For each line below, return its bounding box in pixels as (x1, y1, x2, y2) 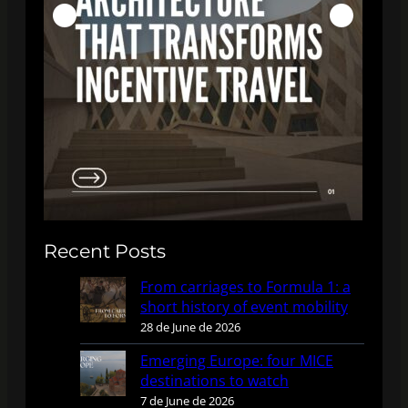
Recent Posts (44, 239, 166, 262)
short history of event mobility (140, 296, 348, 317)
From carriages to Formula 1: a (140, 276, 351, 297)
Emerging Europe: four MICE (140, 350, 333, 371)
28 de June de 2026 (140, 318, 240, 335)
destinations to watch (140, 370, 289, 391)
